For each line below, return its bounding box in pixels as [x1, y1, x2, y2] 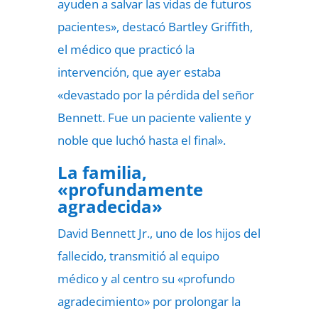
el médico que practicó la [57, 41, 194, 57]
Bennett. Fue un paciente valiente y [57, 109, 251, 126]
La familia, [57, 160, 147, 184]
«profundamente [57, 177, 203, 201]
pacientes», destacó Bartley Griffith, [57, 18, 253, 35]
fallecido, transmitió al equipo [57, 248, 219, 264]
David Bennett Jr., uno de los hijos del [57, 225, 261, 241]
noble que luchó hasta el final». [57, 132, 226, 148]
